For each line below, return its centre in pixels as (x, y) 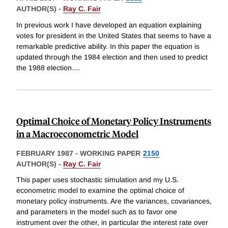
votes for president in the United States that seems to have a (114, 35)
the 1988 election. (45, 67)
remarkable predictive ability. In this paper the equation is (108, 46)
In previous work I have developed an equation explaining (109, 25)
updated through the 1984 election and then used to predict (112, 57)
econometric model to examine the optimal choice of (100, 191)
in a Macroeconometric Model (77, 133)
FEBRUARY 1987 (45, 153)
